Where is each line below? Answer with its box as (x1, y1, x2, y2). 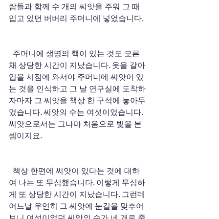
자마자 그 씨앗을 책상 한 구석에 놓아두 (9, 96, 146, 105)
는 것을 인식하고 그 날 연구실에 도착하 (9, 84, 146, 93)
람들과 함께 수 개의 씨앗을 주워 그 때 (9, 2, 142, 11)
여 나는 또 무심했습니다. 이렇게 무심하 (9, 178, 145, 187)
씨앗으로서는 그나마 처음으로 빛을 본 (9, 119, 144, 129)
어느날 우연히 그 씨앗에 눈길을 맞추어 (9, 201, 146, 211)
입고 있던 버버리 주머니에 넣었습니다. (9, 14, 145, 23)
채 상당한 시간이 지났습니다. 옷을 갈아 (9, 61, 147, 70)
